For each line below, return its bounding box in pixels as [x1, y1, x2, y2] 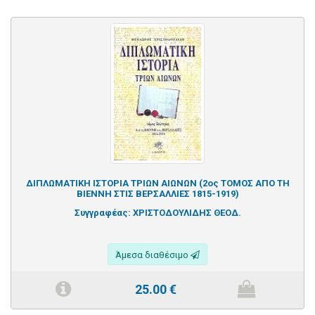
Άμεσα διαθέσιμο [115, 249, 191, 260]
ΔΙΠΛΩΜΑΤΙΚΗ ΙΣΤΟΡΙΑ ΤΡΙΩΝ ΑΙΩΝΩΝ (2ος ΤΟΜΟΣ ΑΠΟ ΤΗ [25, 177, 290, 188]
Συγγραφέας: [74, 207, 133, 218]
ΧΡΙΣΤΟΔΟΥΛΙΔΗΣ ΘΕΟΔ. [132, 207, 241, 218]
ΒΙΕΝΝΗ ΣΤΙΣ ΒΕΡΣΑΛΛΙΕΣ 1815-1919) [76, 188, 239, 199]
